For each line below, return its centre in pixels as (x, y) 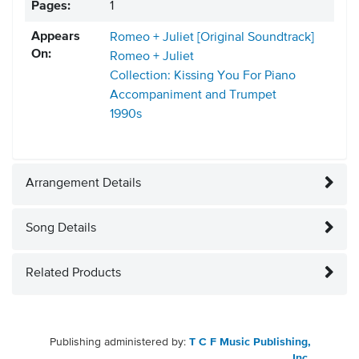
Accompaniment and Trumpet (193, 96)
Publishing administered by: (119, 343)
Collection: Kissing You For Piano (203, 77)
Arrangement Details (83, 184)
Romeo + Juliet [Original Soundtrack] (212, 38)
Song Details (61, 229)
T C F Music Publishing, (250, 343)
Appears (56, 37)
